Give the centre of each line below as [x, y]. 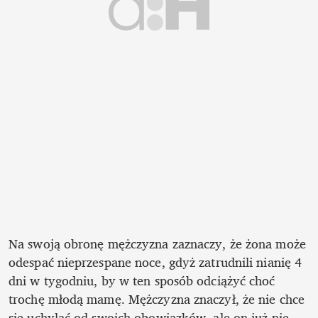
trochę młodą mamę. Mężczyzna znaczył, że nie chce [157, 298]
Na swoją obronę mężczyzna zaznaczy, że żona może [157, 243]
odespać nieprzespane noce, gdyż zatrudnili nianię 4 [155, 262]
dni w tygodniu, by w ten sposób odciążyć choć [142, 280]
